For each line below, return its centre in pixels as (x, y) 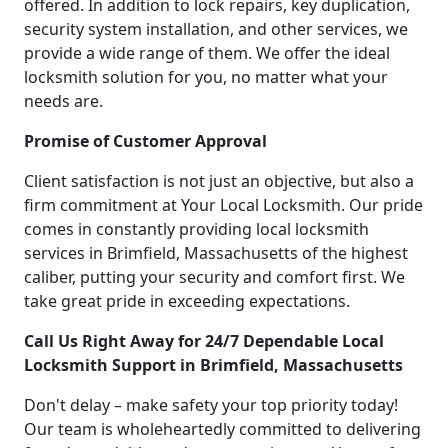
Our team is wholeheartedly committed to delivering (222, 429)
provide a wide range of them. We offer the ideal (207, 53)
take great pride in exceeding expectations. (187, 301)
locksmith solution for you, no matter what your (206, 77)
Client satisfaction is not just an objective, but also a (219, 181)
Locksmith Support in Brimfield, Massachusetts (213, 365)
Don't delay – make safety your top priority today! (211, 405)
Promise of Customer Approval (145, 141)
